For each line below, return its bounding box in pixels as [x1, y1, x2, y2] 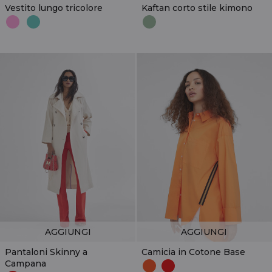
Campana [5, 257, 46, 269]
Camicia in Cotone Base [141, 246, 245, 257]
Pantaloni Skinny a [5, 246, 87, 257]
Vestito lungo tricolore [5, 2, 103, 13]
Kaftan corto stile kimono [141, 2, 253, 13]
